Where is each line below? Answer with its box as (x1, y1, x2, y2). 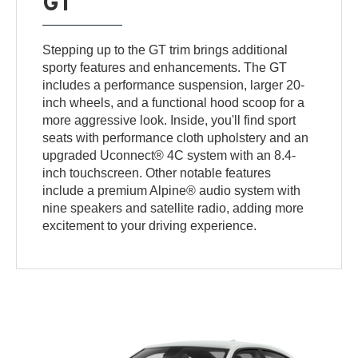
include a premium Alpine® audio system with (42, 183, 301, 197)
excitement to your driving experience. (42, 218, 257, 233)
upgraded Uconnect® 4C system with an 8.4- (42, 148, 296, 162)
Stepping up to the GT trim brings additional (42, 42, 288, 57)
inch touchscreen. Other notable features (42, 165, 272, 180)
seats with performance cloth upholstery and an (42, 130, 309, 145)
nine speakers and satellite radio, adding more (42, 201, 304, 215)
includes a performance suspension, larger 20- (42, 78, 305, 92)
